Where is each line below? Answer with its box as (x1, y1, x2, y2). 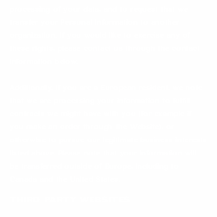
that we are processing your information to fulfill (10, 98, 191, 106)
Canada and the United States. (10, 176, 124, 184)
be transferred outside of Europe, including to (10, 163, 179, 171)
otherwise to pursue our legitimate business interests (10, 137, 207, 145)
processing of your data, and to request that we (10, 6, 188, 14)
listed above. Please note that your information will (10, 150, 197, 158)
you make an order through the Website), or (10, 124, 175, 132)
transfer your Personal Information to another (10, 19, 180, 27)
